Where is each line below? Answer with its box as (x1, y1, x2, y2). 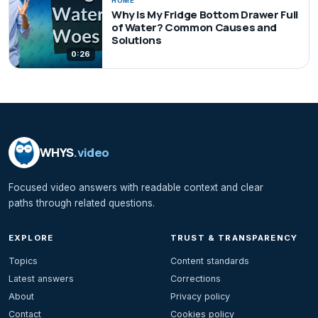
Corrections (170, 273, 221, 284)
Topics (9, 255, 38, 266)
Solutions (111, 33, 162, 48)
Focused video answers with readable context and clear (9, 181, 263, 193)
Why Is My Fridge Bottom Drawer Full (111, 7, 298, 23)
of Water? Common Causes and (111, 20, 277, 35)
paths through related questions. (9, 197, 155, 209)
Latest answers (9, 273, 74, 284)
